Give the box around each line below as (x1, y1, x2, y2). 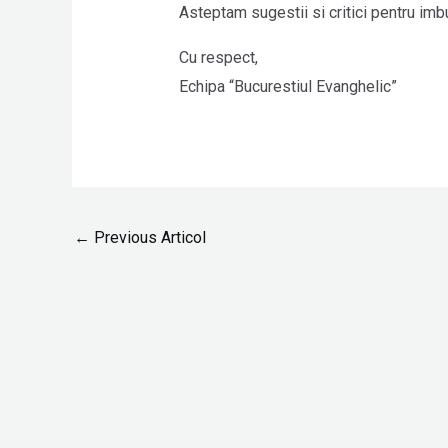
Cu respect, (178, 48, 258, 68)
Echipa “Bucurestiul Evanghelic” (178, 77, 397, 97)
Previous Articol (90, 227, 206, 247)
